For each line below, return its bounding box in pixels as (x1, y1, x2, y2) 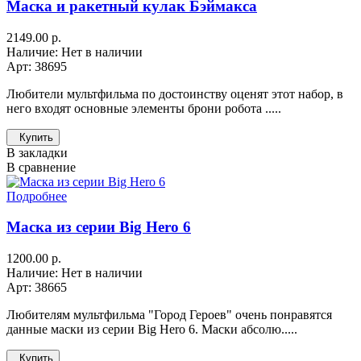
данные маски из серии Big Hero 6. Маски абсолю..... (6, 322, 297, 337)
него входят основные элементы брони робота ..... (6, 101, 281, 115)
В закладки (6, 145, 68, 160)
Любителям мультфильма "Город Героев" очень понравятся (6, 308, 332, 322)
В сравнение (6, 160, 76, 174)
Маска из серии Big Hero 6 (6, 218, 191, 236)
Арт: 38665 (6, 280, 67, 295)
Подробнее (6, 189, 67, 203)
